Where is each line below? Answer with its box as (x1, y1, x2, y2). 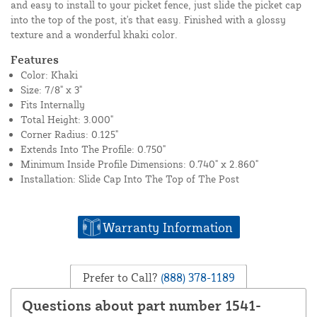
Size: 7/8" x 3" (21, 83, 82, 96)
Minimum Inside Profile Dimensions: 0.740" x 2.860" (21, 158, 258, 171)
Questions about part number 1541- (22, 296, 261, 315)
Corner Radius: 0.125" (21, 128, 118, 141)
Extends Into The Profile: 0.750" (21, 143, 166, 156)
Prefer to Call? (82, 270, 158, 284)
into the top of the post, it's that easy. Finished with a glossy (11, 13, 286, 26)
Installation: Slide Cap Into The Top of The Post (21, 173, 239, 185)
